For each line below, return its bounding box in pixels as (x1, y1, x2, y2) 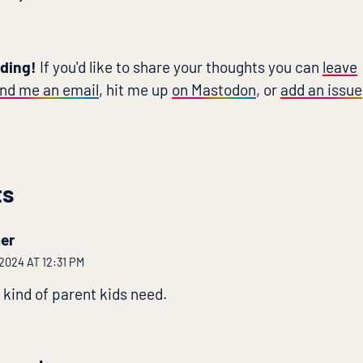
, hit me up (99, 80, 173, 100)
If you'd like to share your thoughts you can (36, 58, 323, 77)
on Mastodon (172, 80, 257, 100)
